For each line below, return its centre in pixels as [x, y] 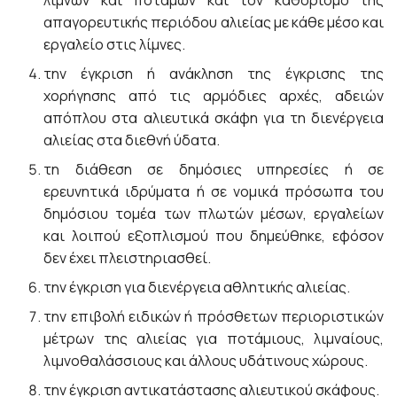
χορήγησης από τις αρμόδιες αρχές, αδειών [214, 96]
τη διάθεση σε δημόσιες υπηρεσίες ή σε [214, 169]
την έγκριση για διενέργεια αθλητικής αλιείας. [197, 287]
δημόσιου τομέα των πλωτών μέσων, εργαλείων [214, 214]
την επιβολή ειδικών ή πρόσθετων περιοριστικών [214, 316]
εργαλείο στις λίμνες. [115, 44]
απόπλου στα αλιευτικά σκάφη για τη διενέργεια [214, 118]
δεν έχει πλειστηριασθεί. [128, 258]
